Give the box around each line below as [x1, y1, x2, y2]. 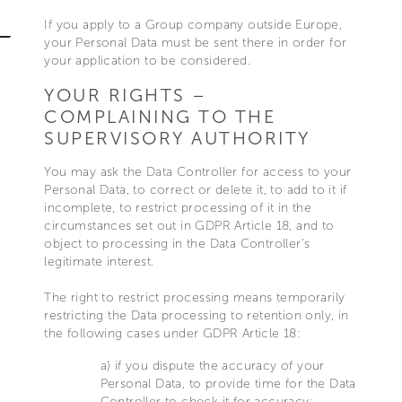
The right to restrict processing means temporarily [44, 290, 345, 305]
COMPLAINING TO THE [44, 106, 276, 127]
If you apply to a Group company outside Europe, [44, 17, 343, 32]
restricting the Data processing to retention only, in [44, 308, 349, 323]
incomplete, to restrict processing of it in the [44, 200, 312, 215]
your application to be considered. [44, 53, 250, 68]
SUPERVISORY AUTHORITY [44, 127, 310, 149]
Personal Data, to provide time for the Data [100, 376, 356, 391]
